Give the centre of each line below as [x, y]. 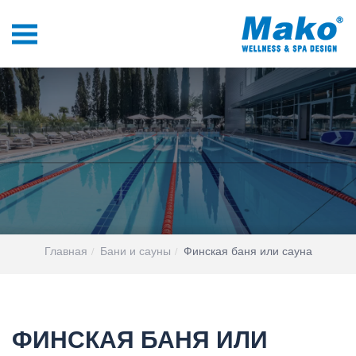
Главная [66, 250]
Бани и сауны [135, 250]
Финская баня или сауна [248, 250]
